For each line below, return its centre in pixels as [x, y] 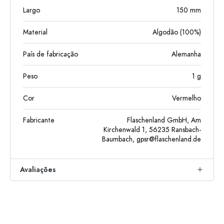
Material [35, 32]
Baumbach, [119, 139]
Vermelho [186, 98]
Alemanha [186, 54]
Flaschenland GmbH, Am [164, 120]
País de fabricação [50, 54]
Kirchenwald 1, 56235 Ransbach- [152, 130]
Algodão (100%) [177, 32]
